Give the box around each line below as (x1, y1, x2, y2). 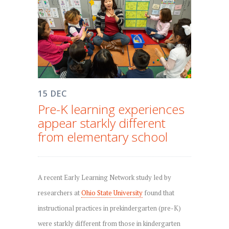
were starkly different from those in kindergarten (38, 218, 180, 228)
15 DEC (38, 87, 67, 99)
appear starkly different (38, 114, 166, 131)
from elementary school (38, 128, 168, 145)
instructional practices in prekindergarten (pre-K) (38, 203, 181, 213)
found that (143, 188, 174, 197)
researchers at (38, 188, 81, 197)
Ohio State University (81, 188, 143, 197)
